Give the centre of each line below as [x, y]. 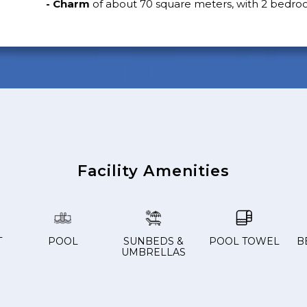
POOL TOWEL [244, 242]
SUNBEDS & [153, 242]
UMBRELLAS [153, 253]
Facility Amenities [153, 171]
